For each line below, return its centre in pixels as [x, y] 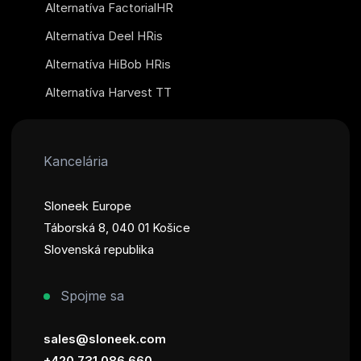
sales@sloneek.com [105, 338]
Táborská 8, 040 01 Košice [117, 227]
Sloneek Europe [87, 205]
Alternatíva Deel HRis [104, 35]
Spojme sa [90, 295]
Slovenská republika [99, 249]
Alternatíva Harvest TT [108, 92]
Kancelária [76, 161]
